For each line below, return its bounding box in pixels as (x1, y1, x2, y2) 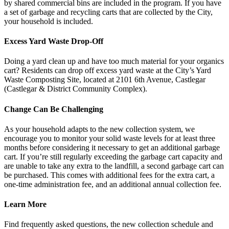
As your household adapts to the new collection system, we (4, 124, 195, 133)
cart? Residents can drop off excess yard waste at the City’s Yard (4, 66, 211, 75)
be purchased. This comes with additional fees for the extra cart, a (4, 170, 215, 179)
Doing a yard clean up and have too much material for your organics (4, 57, 224, 66)
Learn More (4, 200, 47, 209)
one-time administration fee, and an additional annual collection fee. (4, 179, 221, 189)
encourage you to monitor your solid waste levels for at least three (4, 133, 215, 143)
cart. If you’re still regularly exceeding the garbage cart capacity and (4, 152, 222, 161)
